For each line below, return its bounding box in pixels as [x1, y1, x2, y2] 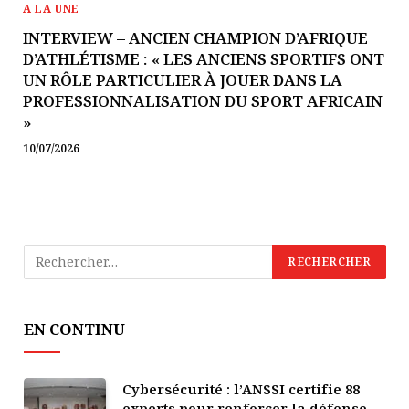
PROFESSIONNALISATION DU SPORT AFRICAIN [23, 89, 383, 111]
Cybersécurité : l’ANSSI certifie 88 [122, 379, 360, 398]
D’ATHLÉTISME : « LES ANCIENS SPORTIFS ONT [23, 47, 384, 69]
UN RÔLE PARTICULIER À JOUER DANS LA [23, 68, 342, 90]
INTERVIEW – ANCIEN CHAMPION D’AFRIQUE [23, 26, 368, 48]
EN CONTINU [24, 318, 125, 340]
